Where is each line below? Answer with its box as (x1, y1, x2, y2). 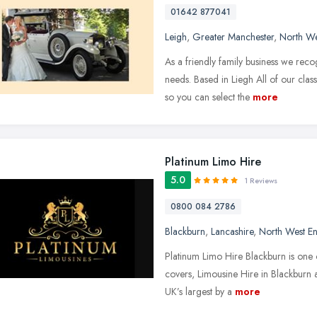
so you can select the (165, 89, 250, 104)
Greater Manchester (192, 29, 274, 44)
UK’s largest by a (165, 284, 232, 299)
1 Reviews (245, 175, 277, 186)
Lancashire (211, 224, 253, 238)
